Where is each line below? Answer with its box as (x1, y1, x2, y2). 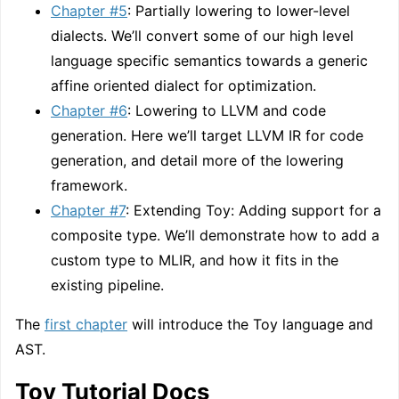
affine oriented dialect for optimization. (51, 76, 316, 94)
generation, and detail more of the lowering (51, 151, 344, 169)
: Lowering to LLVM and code (127, 101, 326, 119)
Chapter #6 (51, 101, 127, 119)
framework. (51, 175, 127, 194)
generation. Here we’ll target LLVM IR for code (51, 126, 363, 144)
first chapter (45, 314, 127, 333)
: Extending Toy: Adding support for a (126, 200, 381, 219)
